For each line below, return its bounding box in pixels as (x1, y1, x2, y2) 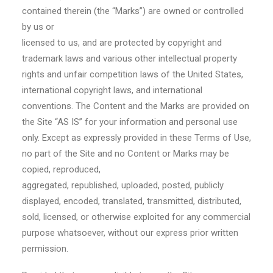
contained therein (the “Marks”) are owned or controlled (22, 5, 244, 16)
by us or (22, 21, 54, 32)
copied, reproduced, (22, 164, 101, 175)
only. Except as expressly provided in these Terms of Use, (22, 132, 251, 143)
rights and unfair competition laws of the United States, (22, 69, 243, 80)
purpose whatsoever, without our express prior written (22, 227, 238, 238)
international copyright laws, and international (22, 85, 202, 96)
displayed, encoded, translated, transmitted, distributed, (22, 196, 241, 207)
